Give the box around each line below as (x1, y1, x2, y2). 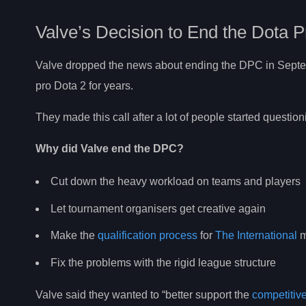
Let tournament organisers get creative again (51, 202, 266, 214)
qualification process (98, 229, 197, 242)
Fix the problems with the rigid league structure (51, 256, 276, 268)
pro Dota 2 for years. (36, 80, 133, 92)
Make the (51, 229, 98, 242)
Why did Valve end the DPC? (36, 143, 184, 155)
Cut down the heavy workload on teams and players (51, 175, 301, 187)
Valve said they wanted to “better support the (36, 289, 252, 301)
